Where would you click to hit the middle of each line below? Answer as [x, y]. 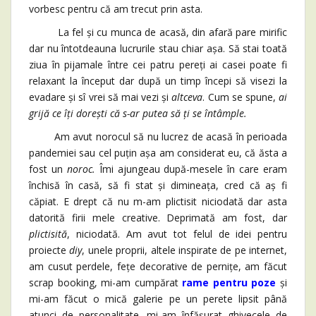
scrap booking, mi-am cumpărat [106, 282]
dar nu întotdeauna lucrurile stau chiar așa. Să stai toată [158, 48]
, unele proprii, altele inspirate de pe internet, [184, 250]
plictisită [48, 233]
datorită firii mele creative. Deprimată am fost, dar [158, 217]
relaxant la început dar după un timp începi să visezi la [158, 80]
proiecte [48, 250]
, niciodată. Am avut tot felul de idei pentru [177, 233]
